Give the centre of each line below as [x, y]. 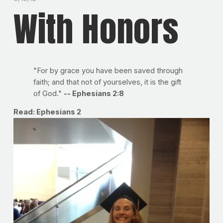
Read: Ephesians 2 [47, 112]
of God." [48, 93]
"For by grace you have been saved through [108, 70]
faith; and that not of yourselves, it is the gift [107, 82]
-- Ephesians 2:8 [94, 93]
